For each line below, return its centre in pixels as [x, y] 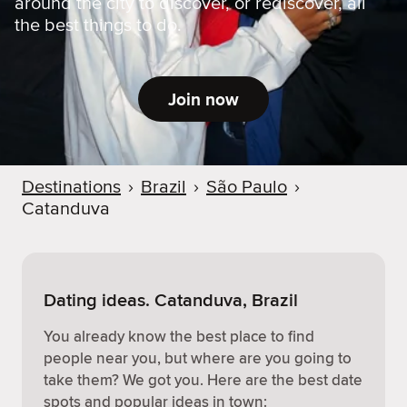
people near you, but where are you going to [198, 358]
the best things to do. [98, 25]
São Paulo [247, 187]
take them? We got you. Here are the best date [203, 380]
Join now [203, 99]
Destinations [71, 187]
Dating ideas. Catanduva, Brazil [171, 299]
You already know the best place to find [179, 336]
